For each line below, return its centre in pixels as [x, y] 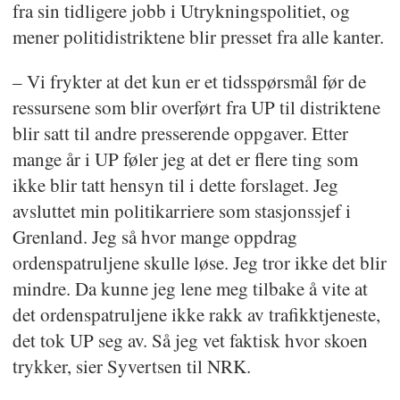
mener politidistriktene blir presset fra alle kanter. [198, 37]
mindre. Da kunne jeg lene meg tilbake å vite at [190, 289]
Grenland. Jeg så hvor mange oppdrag [154, 237]
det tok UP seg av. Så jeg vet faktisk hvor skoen [190, 341]
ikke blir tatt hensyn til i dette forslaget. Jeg [175, 185]
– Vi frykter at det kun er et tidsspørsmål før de [189, 82]
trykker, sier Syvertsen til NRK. [131, 367]
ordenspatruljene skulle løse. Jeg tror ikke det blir [199, 263]
